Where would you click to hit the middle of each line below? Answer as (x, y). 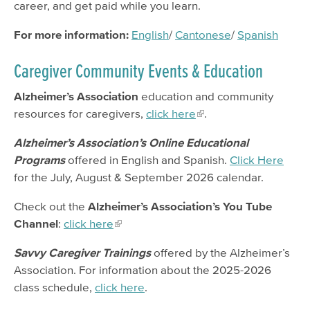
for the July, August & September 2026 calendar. (139, 176)
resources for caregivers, (80, 113)
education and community (206, 95)
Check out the (51, 206)
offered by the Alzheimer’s (222, 252)
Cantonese (203, 35)
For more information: (71, 35)
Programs (39, 159)
